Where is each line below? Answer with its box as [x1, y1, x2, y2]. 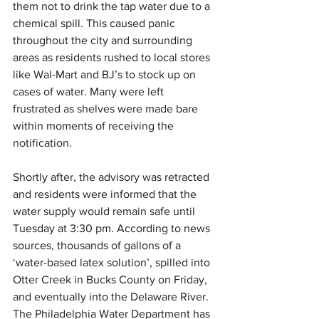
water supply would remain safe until [13, 205, 198, 217]
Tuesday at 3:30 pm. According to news [13, 222, 213, 234]
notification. [13, 137, 75, 149]
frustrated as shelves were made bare [13, 103, 201, 115]
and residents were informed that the [13, 188, 199, 200]
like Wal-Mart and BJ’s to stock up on [13, 68, 199, 80]
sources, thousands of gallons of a [13, 239, 184, 251]
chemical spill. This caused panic [13, 17, 178, 29]
